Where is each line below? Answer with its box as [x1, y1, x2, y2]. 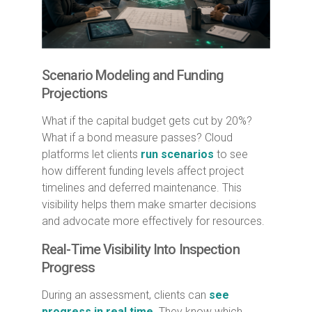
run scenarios [141, 147, 214, 161]
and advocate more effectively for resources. [42, 214, 265, 228]
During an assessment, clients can [42, 288, 209, 302]
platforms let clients [42, 147, 141, 161]
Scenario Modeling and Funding [42, 66, 224, 84]
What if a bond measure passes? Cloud [42, 130, 233, 144]
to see [214, 147, 248, 161]
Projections [42, 84, 108, 102]
